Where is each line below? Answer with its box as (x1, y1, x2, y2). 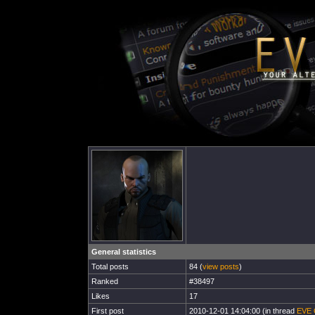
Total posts (91, 262, 129, 271)
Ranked (91, 277, 118, 285)
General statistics (91, 247, 156, 256)
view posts (202, 262, 239, 271)
